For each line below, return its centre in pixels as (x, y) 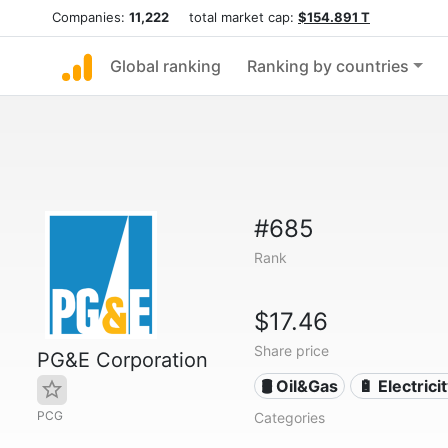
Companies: (90, 17)
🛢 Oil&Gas (300, 386)
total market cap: (233, 17)
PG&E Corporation (122, 360)
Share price (291, 350)
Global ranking (165, 66)
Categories (289, 417)
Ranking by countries (328, 66)
